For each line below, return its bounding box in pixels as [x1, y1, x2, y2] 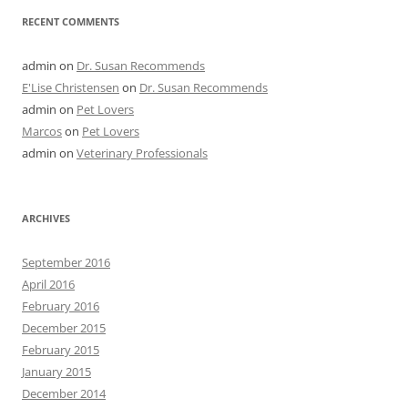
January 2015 [22, 363, 91, 380]
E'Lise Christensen [22, 79, 119, 96]
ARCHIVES [22, 211, 70, 225]
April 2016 [22, 276, 75, 292]
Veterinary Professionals [76, 145, 208, 161]
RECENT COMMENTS [22, 15, 119, 28]
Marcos [22, 123, 62, 139]
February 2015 [22, 342, 99, 358]
